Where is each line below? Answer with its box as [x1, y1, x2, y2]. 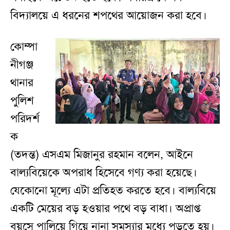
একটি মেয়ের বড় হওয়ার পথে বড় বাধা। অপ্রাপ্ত [10, 201, 201, 216]
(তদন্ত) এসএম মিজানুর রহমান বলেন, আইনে [10, 147, 193, 162]
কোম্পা [10, 40, 37, 54]
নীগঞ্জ [10, 57, 33, 72]
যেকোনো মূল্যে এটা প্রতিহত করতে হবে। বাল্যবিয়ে [10, 183, 216, 198]
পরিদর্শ [10, 111, 40, 126]
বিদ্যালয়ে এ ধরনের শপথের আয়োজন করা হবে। [10, 8, 207, 23]
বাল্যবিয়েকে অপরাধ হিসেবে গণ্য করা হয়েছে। [10, 165, 197, 180]
